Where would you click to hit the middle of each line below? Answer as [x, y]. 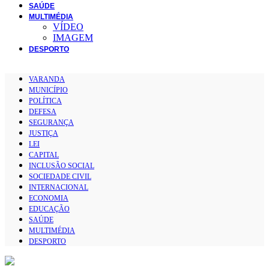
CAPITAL [44, 155]
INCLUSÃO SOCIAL [62, 165]
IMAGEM [73, 37]
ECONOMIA [49, 198]
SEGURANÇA [51, 122]
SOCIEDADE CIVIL [60, 176]
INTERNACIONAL [59, 187]
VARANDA [47, 79]
